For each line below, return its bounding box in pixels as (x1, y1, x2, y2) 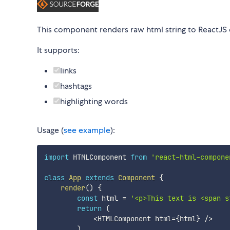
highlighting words (60, 96, 128, 107)
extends (85, 173, 114, 183)
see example (64, 125, 110, 136)
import (44, 152, 69, 162)
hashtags (60, 81, 92, 92)
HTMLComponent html (97, 214, 171, 224)
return (76, 204, 102, 214)
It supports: (37, 45, 80, 56)
